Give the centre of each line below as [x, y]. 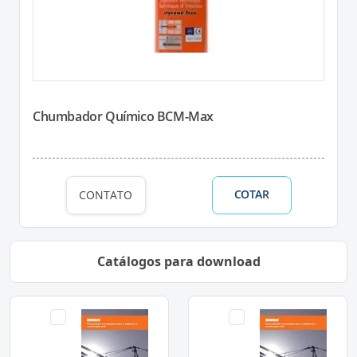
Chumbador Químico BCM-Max [123, 116]
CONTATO [106, 195]
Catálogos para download [178, 261]
